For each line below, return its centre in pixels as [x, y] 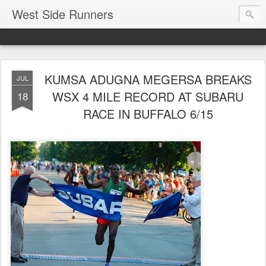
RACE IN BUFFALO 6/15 [148, 114]
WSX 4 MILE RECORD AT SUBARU [148, 96]
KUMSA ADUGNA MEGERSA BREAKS [148, 79]
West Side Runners [63, 14]
